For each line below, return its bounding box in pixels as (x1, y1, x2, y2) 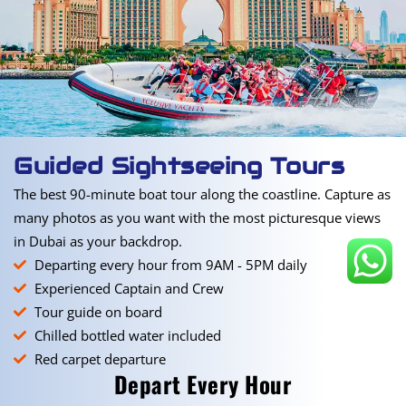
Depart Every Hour (113, 367, 293, 401)
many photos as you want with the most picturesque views (14, 208, 381, 227)
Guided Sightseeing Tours (14, 151, 344, 180)
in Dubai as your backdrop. (14, 232, 182, 250)
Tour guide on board (34, 303, 162, 321)
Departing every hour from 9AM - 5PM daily (34, 256, 307, 274)
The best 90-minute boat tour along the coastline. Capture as (14, 185, 391, 203)
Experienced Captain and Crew (34, 279, 224, 297)
